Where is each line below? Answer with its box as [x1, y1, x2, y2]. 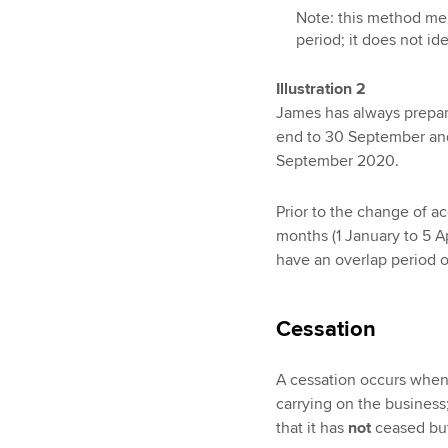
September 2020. [275, 151, 399, 172]
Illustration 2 [275, 79, 366, 100]
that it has [275, 417, 348, 438]
